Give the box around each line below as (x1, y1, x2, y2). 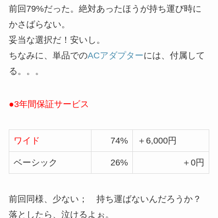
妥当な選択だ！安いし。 (8, 35, 105, 45)
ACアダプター (87, 51, 144, 61)
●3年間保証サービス (8, 99, 89, 109)
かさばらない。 (8, 19, 70, 30)
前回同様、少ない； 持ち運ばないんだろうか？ (8, 194, 201, 204)
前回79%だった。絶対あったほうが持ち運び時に (8, 4, 201, 14)
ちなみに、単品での (8, 51, 88, 61)
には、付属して (143, 51, 205, 61)
